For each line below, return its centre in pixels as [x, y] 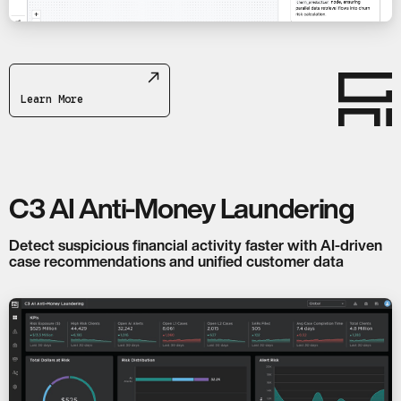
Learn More [52, 98]
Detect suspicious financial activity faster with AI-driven [196, 245]
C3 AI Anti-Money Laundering [182, 208]
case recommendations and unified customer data [176, 261]
